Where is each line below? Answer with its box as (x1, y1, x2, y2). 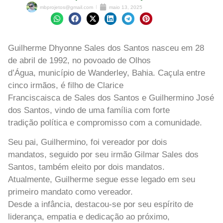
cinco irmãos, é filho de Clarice (8, 80, 123, 90)
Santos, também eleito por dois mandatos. (8, 162, 165, 172)
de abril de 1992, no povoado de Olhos (8, 55, 151, 65)
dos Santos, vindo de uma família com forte (8, 105, 170, 115)
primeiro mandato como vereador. (8, 187, 133, 197)
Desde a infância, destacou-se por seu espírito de (8, 200, 193, 210)
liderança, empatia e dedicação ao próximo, (8, 212, 170, 222)
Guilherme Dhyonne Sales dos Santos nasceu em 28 (8, 43, 204, 53)
